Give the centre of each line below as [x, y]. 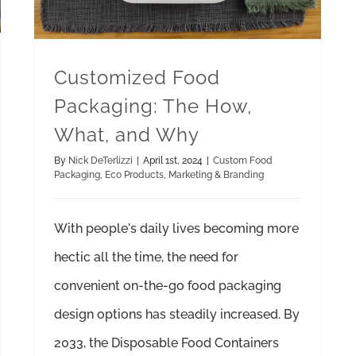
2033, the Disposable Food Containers [166, 342]
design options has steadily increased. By [177, 314]
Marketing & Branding [216, 174]
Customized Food [137, 77]
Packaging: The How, [153, 106]
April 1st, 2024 [173, 160]
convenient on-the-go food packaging [168, 285]
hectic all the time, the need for [146, 257]
